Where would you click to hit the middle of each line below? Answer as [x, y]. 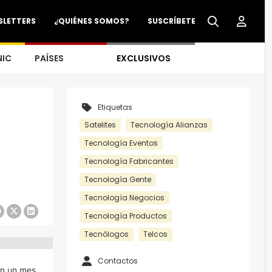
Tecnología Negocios [124, 198]
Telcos [155, 234]
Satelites [100, 125]
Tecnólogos [107, 234]
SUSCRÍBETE [172, 21]
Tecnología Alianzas [169, 125]
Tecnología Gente [118, 179]
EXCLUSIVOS [144, 58]
